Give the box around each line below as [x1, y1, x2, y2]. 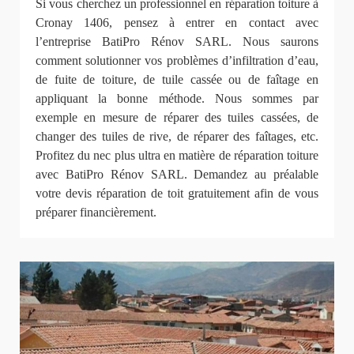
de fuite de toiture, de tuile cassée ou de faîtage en [36, 72, 318, 86]
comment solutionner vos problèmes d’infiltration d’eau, [36, 53, 318, 67]
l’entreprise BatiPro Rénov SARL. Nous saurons [36, 34, 318, 48]
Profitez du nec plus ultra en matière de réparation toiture [36, 148, 318, 162]
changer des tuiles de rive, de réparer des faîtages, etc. [36, 129, 318, 143]
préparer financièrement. [36, 205, 156, 219]
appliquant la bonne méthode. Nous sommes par [36, 91, 318, 105]
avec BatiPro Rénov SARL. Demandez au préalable [36, 167, 318, 181]
